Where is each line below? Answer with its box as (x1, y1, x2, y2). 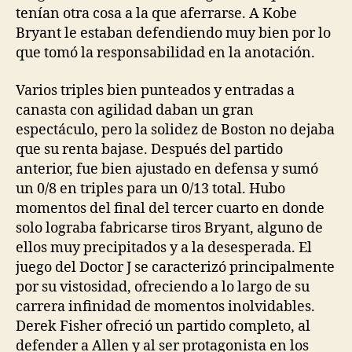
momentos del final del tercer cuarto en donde (16, 199, 324, 218)
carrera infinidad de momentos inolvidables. (16, 297, 315, 316)
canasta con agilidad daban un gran (16, 101, 254, 119)
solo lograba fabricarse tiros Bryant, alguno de (16, 218, 323, 237)
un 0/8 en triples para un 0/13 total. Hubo (16, 179, 285, 198)
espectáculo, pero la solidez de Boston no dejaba (16, 120, 335, 139)
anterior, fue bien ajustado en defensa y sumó (16, 159, 318, 178)
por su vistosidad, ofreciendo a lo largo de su (16, 277, 310, 296)
